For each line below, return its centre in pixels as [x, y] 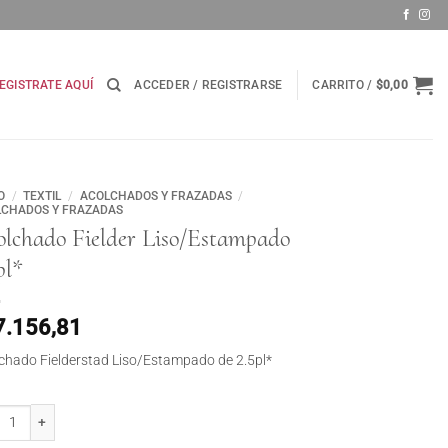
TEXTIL [42, 196]
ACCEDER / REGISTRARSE [208, 84]
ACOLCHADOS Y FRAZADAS [155, 196]
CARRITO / [344, 84]
